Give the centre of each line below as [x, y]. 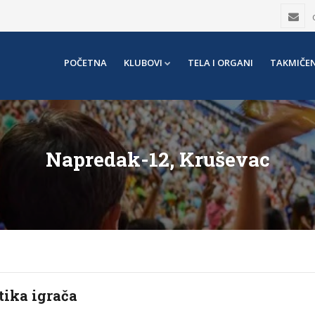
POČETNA [85, 63]
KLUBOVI [143, 63]
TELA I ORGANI [220, 63]
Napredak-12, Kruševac [157, 159]
